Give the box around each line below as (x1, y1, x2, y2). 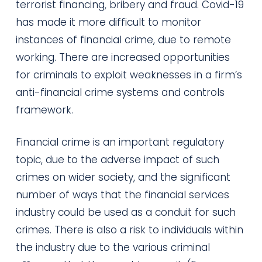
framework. (15, 102, 73, 117)
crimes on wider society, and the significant (15, 170, 230, 184)
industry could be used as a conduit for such (15, 205, 236, 219)
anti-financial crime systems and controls (15, 85, 225, 99)
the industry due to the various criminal (15, 240, 210, 254)
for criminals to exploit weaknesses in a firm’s (15, 67, 242, 82)
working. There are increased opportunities (15, 50, 230, 64)
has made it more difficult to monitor (15, 15, 201, 29)
